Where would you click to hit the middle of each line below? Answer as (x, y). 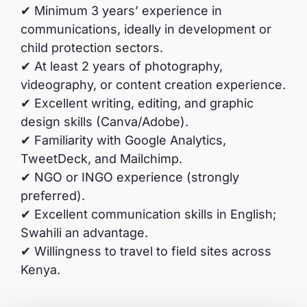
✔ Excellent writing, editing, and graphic (137, 103)
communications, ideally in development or (146, 29)
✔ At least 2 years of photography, (122, 66)
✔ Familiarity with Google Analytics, (123, 140)
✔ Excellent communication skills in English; (148, 214)
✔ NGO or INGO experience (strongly (130, 177)
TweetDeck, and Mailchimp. (101, 158)
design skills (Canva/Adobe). (105, 121)
